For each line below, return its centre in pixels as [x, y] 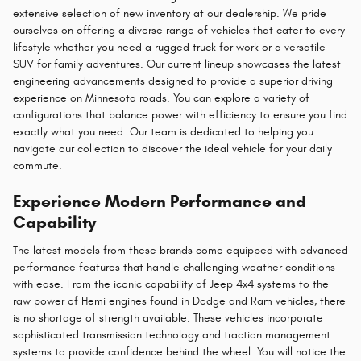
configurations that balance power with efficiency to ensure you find [180, 115]
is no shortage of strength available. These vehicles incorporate [168, 317]
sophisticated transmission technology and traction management [172, 334]
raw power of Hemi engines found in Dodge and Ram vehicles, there [179, 301]
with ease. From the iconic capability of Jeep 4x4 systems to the [171, 284]
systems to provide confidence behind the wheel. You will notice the [179, 351]
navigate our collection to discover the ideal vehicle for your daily [172, 149]
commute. [37, 166]
